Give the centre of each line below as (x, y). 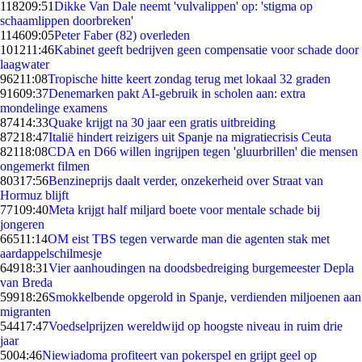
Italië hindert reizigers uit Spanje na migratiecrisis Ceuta (190, 137)
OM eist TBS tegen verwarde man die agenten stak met (189, 239)
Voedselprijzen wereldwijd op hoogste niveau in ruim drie (196, 326)
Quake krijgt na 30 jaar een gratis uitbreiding (162, 122)
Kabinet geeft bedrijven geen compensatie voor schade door (206, 50)
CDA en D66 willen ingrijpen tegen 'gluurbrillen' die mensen (203, 152)
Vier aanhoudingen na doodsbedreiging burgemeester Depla (201, 268)
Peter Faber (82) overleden (122, 35)
